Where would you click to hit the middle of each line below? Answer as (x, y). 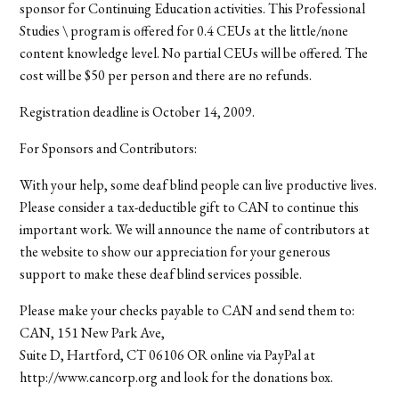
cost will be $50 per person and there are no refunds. (166, 75)
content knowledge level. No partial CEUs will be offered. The (194, 53)
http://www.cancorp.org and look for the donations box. (177, 377)
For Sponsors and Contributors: (109, 148)
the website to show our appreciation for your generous (175, 251)
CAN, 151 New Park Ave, (93, 332)
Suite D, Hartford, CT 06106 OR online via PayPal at (168, 354)
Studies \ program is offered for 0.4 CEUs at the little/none (184, 30)
